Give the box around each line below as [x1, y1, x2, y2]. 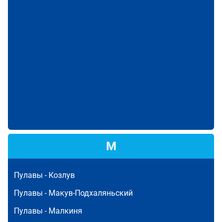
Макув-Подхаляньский [49, 188, 133, 198]
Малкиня [49, 206, 82, 216]
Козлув [49, 170, 75, 180]
